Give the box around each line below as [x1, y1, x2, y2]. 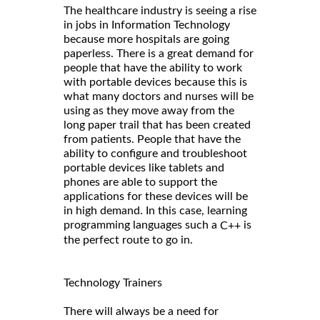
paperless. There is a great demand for [64, 48, 254, 60]
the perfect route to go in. [64, 234, 196, 246]
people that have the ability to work [64, 62, 242, 74]
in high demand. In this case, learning [64, 205, 247, 217]
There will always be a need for [64, 306, 219, 318]
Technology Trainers [64, 277, 165, 289]
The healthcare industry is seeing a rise [64, 5, 256, 17]
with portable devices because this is [64, 76, 247, 89]
